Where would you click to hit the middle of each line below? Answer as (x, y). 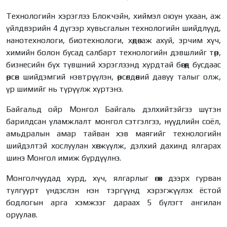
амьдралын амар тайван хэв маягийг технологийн (113, 133)
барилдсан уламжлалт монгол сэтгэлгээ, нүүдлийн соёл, (113, 121)
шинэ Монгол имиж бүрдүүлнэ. (64, 158)
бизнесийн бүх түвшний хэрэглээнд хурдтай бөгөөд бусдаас (113, 64)
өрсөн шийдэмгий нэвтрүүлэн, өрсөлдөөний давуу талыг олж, (113, 77)
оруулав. (22, 214)
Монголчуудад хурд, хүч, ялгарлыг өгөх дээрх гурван (113, 178)
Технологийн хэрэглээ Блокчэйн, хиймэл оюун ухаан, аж (113, 16)
